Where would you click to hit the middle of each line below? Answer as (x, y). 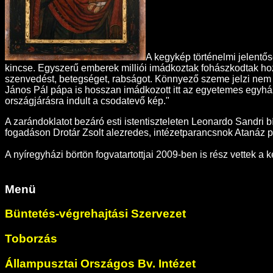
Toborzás (31, 239)
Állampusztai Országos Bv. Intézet (100, 263)
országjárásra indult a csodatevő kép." (87, 101)
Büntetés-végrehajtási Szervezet (95, 214)
